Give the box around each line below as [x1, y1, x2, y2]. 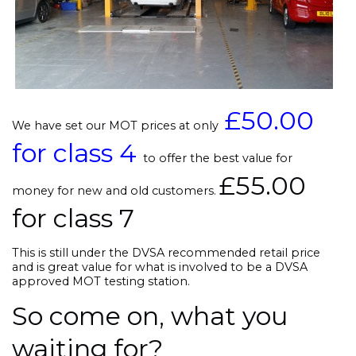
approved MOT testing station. [12, 273, 190, 288]
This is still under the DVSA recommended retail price [12, 245, 320, 260]
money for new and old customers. [12, 183, 219, 198]
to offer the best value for [143, 150, 292, 165]
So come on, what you [12, 300, 288, 332]
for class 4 [12, 137, 143, 168]
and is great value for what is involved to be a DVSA [12, 259, 308, 274]
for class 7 [12, 202, 141, 234]
